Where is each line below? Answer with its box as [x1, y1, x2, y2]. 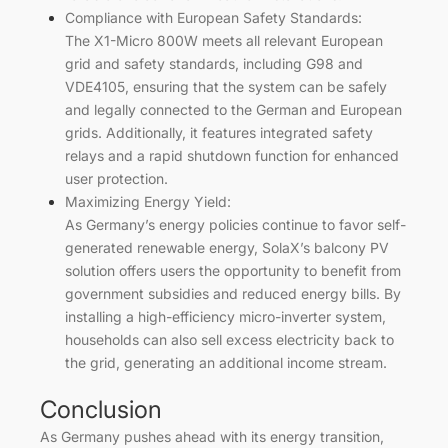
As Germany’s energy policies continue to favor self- [65, 215, 406, 233]
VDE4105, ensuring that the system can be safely [65, 77, 387, 95]
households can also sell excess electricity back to [65, 330, 394, 348]
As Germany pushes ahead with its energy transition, [40, 427, 384, 445]
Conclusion [40, 394, 162, 424]
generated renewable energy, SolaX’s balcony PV [65, 238, 389, 256]
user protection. [65, 169, 168, 187]
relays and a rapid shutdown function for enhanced [65, 146, 399, 164]
